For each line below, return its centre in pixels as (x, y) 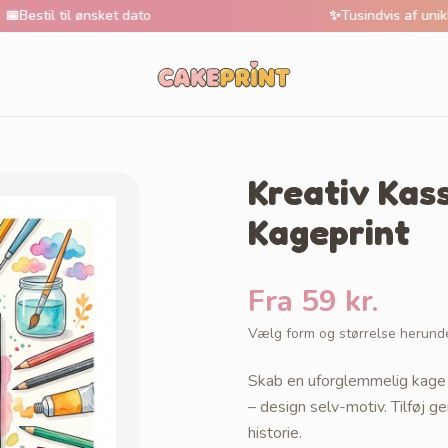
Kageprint (329, 231)
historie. (275, 433)
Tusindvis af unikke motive (351, 15)
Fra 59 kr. (313, 301)
